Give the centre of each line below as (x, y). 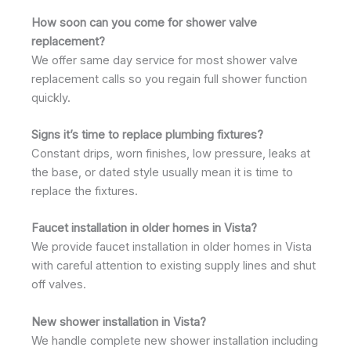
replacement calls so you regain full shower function (169, 79)
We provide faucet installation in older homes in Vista (172, 247)
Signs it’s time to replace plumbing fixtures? (147, 134)
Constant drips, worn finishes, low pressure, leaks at (171, 153)
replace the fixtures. (85, 191)
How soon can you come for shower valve (144, 22)
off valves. (59, 285)
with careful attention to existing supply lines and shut (174, 266)
